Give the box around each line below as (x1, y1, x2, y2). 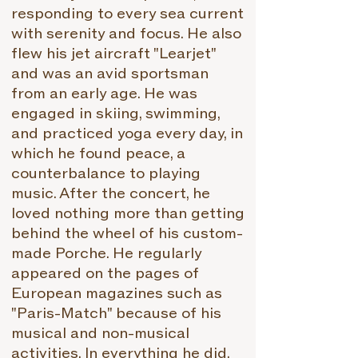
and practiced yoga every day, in (11, 125, 243, 143)
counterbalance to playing (11, 165, 201, 183)
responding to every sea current (11, 5, 244, 23)
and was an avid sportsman (11, 65, 209, 83)
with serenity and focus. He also (11, 25, 241, 43)
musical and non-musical (11, 324, 189, 343)
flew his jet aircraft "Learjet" (11, 45, 216, 63)
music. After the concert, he (11, 185, 210, 203)
